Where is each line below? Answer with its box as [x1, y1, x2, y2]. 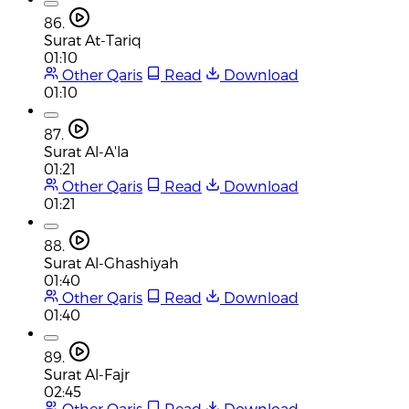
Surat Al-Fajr [44, 364, 130, 383]
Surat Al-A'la [44, 142, 129, 160]
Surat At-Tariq [44, 30, 142, 48]
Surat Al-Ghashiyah [44, 253, 179, 271]
